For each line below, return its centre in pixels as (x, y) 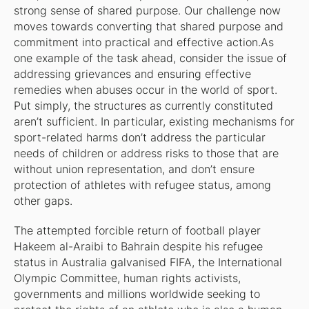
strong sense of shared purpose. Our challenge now (147, 11)
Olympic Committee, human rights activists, (127, 279)
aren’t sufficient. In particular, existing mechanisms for (154, 122)
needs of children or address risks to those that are (146, 154)
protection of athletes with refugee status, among (142, 186)
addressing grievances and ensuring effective (132, 74)
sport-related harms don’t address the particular (139, 138)
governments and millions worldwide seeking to (137, 295)
